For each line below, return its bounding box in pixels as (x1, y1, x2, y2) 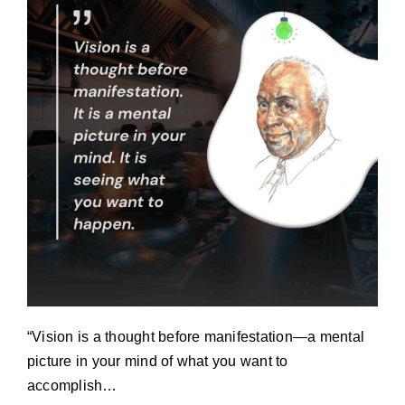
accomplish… (26, 377, 118, 393)
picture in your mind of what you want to (26, 353, 288, 369)
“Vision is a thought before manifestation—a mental (26, 328, 364, 344)
